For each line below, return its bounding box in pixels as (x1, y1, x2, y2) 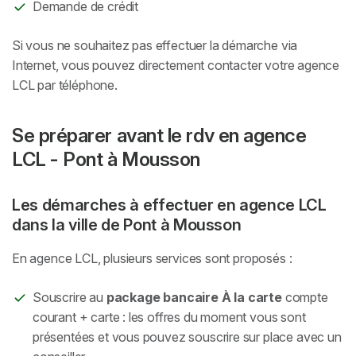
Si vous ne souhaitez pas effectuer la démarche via (12, 37, 298, 53)
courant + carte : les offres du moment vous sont (33, 309, 306, 326)
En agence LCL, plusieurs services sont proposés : (12, 250, 292, 267)
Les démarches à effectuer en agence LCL (12, 195, 327, 215)
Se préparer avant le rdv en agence (12, 123, 307, 147)
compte (281, 289, 328, 306)
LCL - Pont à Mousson (12, 147, 200, 171)
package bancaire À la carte (106, 289, 282, 306)
